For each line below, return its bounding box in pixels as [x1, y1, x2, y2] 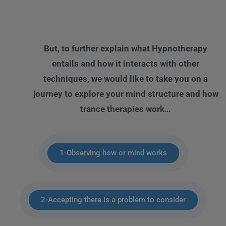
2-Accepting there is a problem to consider [40, 195, 186, 205]
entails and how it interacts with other [52, 59, 199, 69]
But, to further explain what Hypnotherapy [44, 43, 207, 54]
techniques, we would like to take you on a [43, 74, 208, 84]
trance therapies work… [80, 104, 171, 115]
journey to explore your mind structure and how [33, 89, 218, 99]
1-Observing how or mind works [59, 148, 167, 158]
